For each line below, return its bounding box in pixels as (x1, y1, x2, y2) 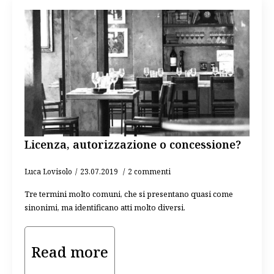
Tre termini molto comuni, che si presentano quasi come (24, 188, 233, 199)
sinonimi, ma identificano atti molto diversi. (24, 202, 185, 213)
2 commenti (128, 166, 171, 176)
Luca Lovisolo (24, 166, 72, 176)
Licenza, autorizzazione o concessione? (24, 137, 241, 152)
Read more (31, 242, 108, 262)
